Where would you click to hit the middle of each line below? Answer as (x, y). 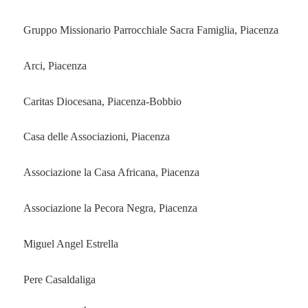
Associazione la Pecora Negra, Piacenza (110, 208)
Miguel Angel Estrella (70, 243)
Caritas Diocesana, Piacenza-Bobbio (102, 101)
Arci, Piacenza (55, 65)
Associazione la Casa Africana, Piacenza (111, 173)
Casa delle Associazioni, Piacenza (96, 137)
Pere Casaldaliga (59, 279)
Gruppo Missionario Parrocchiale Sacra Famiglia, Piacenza (151, 30)
